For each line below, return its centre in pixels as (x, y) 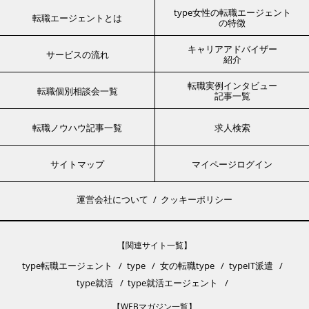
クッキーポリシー (197, 200)
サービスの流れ (77, 55)
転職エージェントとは (77, 18)
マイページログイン (232, 165)
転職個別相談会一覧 (77, 91)
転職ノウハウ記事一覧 (77, 128)
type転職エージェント (67, 266)
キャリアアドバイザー (232, 49)
